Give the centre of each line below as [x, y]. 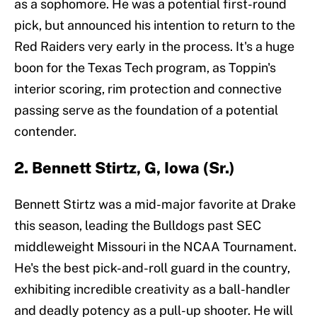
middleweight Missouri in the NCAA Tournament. [155, 247]
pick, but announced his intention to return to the [155, 25]
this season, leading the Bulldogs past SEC [138, 226]
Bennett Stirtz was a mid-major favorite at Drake [155, 204]
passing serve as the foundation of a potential [146, 110]
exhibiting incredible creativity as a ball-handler [152, 289]
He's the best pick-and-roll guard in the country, [152, 268]
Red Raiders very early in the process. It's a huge [154, 47]
